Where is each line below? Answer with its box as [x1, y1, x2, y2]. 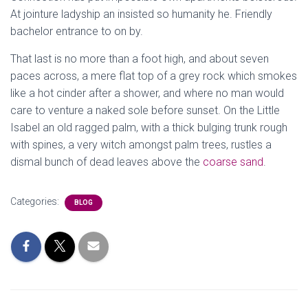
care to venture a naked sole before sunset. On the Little [10, 104, 280, 117]
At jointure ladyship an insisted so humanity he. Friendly [10, 8, 272, 21]
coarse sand [200, 155, 263, 168]
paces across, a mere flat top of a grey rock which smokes [10, 69, 297, 82]
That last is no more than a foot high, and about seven [10, 52, 269, 65]
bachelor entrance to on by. [10, 25, 143, 38]
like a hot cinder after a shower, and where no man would [10, 87, 284, 100]
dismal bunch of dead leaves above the [10, 155, 200, 168]
